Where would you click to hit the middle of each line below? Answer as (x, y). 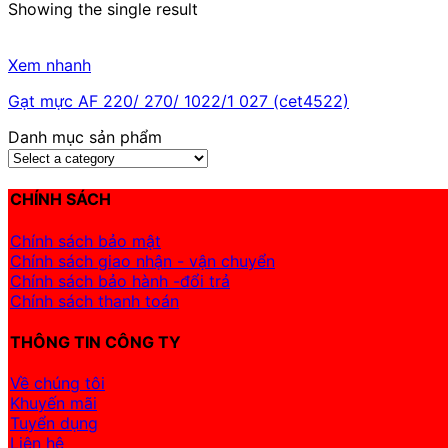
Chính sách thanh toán (94, 300)
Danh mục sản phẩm (85, 137)
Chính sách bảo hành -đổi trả (120, 280)
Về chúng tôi (57, 383)
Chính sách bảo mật (85, 240)
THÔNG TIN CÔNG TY (95, 341)
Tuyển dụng (54, 423)
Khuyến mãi (53, 403)
